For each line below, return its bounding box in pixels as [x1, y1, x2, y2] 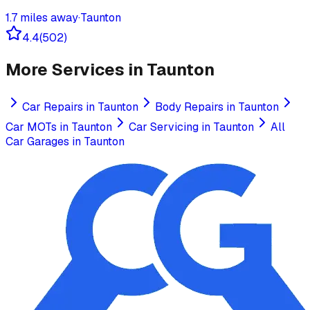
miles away [17, 10, 78, 25]
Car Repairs [22, 99, 83, 114]
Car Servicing [129, 119, 199, 134]
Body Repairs [155, 99, 224, 114]
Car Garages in [6, 134, 84, 149]
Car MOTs [6, 119, 57, 134]
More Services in [6, 58, 147, 80]
